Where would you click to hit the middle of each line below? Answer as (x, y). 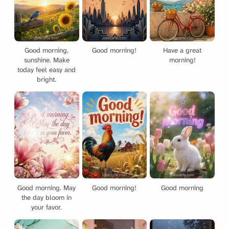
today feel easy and (47, 70)
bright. (47, 80)
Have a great (182, 51)
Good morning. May (47, 188)
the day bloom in (47, 197)
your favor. (47, 207)
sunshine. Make (47, 60)
